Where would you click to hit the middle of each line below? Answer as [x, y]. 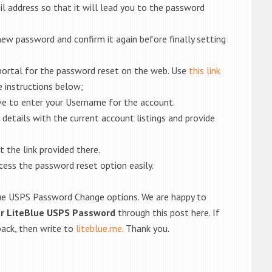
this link [205, 70]
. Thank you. [146, 228]
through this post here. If [169, 212]
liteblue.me [99, 228]
